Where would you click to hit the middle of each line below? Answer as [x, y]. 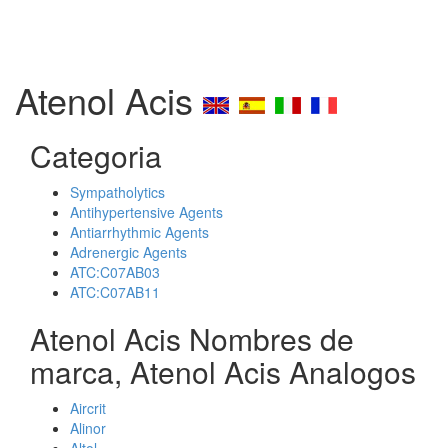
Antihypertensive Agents [146, 212]
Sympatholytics [117, 192]
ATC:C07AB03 [115, 272]
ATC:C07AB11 [115, 292]
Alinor [88, 428]
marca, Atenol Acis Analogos [223, 371]
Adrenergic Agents [128, 252]
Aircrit [88, 408]
